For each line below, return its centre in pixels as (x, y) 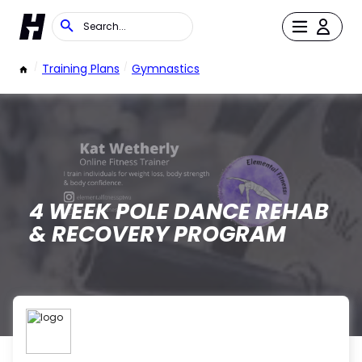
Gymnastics (166, 69)
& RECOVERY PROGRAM (157, 234)
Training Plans (81, 69)
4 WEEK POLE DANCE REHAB (179, 211)
